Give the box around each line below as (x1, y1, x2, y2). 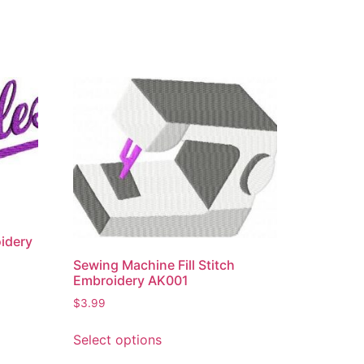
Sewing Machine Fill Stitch (73, 256, 236, 273)
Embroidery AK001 (73, 271, 189, 288)
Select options (73, 331, 162, 348)
